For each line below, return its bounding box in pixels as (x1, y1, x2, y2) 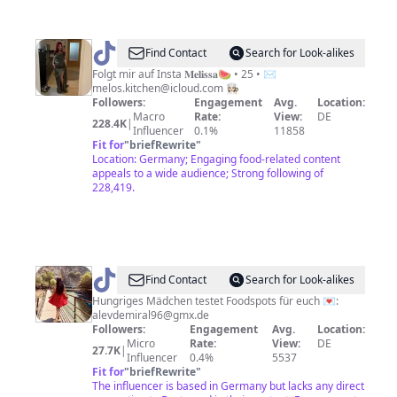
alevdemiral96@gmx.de (92, 307, 209, 323)
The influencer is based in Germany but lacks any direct (92, 378, 364, 393)
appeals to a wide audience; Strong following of (92, 166, 323, 181)
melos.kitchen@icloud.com (92, 81, 223, 96)
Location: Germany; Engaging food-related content (92, 152, 340, 167)
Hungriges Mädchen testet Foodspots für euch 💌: (323, 293, 339, 308)
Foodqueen (105, 270, 183, 290)
